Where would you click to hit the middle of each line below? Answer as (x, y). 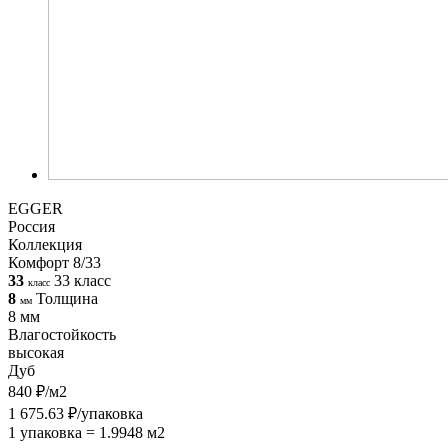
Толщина (67, 298)
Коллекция (45, 244)
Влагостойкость (62, 334)
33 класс (82, 280)
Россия (31, 226)
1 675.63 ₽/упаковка (75, 413)
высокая (36, 352)
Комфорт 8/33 (54, 262)
